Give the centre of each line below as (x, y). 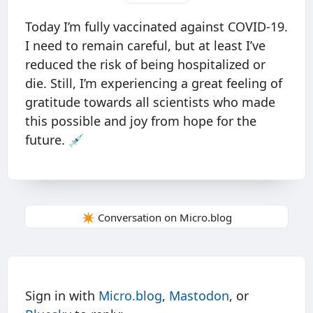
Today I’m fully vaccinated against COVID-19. (156, 27)
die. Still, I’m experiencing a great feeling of (154, 83)
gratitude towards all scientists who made (150, 102)
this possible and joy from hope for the (141, 121)
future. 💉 (54, 140)
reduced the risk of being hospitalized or (145, 65)
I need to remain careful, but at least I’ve (145, 46)
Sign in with (62, 296)
